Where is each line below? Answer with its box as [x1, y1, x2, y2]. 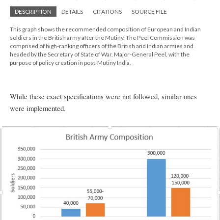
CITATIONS [93, 7, 122, 15]
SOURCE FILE [132, 7, 167, 15]
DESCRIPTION [15, 7, 52, 15]
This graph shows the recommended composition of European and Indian [10, 25, 201, 33]
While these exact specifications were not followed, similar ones [10, 91, 197, 101]
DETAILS [61, 7, 83, 15]
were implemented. [10, 103, 66, 113]
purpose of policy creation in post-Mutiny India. [10, 58, 131, 66]
